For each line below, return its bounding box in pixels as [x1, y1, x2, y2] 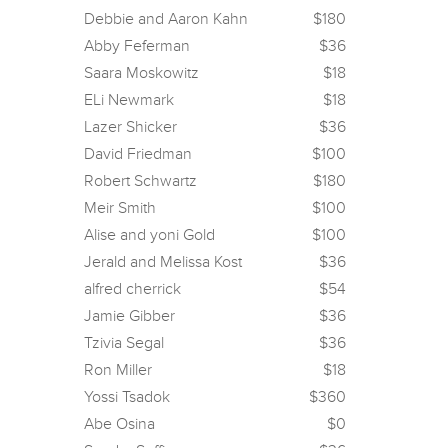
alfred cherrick [83, 279, 181, 299]
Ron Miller [83, 360, 152, 380]
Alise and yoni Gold [83, 225, 215, 245]
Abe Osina [83, 414, 155, 434]
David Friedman [83, 144, 192, 164]
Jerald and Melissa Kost [83, 252, 242, 272]
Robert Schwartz [83, 171, 197, 191]
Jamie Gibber [83, 306, 175, 326]
